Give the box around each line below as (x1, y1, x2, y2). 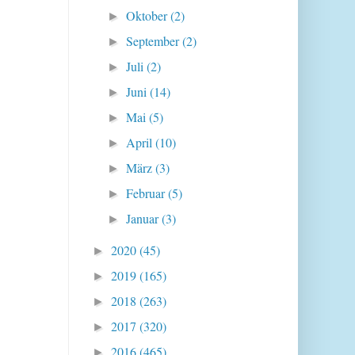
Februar (126, 185, 169, 202)
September (126, 32, 183, 50)
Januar (126, 210, 162, 227)
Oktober (126, 7, 171, 25)
